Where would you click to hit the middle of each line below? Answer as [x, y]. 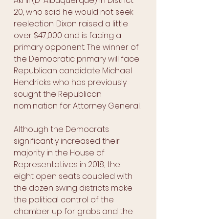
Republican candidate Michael [74, 71]
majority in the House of [60, 153]
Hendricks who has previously [71, 83]
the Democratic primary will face [77, 59]
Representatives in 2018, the [68, 165]
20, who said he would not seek [75, 12]
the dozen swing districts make [74, 188]
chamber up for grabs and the [74, 212]
